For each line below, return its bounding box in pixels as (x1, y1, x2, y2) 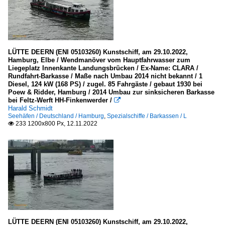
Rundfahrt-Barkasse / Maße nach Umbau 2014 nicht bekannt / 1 (8, 72, 202, 80)
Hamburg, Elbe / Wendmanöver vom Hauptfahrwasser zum (8, 56, 190, 64)
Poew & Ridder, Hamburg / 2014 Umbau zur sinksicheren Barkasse (8, 88, 214, 96)
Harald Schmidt (8, 104, 53, 112)
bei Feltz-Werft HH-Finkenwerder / (8, 96, 114, 104)
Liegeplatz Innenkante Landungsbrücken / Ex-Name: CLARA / (8, 64, 198, 72)
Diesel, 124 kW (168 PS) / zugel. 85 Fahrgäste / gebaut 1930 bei (8, 80, 202, 88)
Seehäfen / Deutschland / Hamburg (8, 113, 104, 120)
